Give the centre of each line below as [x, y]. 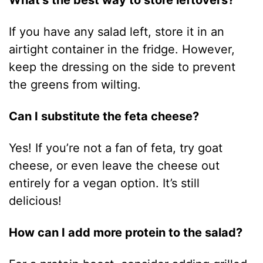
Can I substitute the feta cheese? [104, 117]
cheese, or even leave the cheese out [114, 166]
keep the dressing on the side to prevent [122, 67]
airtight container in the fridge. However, [122, 50]
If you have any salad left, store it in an [117, 32]
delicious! [36, 201]
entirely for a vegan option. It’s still [104, 183]
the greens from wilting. [75, 85]
